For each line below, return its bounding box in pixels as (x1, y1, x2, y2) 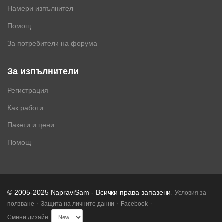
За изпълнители (7, 66, 79, 76)
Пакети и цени (7, 121, 54, 129)
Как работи (7, 104, 43, 111)
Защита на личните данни (41, 200, 114, 207)
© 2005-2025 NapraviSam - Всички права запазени (7, 188, 171, 196)
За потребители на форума (7, 39, 97, 47)
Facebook (121, 200, 148, 207)
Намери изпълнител (7, 4, 73, 12)
